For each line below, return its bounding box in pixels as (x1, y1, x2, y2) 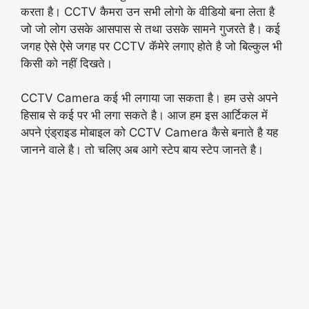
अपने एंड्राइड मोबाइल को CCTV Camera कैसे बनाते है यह (21, 126, 278, 139)
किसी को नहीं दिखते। (21, 56, 112, 70)
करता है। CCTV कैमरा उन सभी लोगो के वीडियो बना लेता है (21, 4, 275, 19)
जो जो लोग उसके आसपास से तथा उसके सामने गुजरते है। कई (21, 21, 280, 36)
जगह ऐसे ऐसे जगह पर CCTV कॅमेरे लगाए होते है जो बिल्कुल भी (21, 39, 282, 53)
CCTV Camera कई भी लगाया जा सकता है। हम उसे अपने (21, 91, 278, 105)
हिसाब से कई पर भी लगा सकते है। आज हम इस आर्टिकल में (21, 108, 268, 122)
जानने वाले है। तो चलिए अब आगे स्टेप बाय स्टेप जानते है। (21, 143, 263, 157)
